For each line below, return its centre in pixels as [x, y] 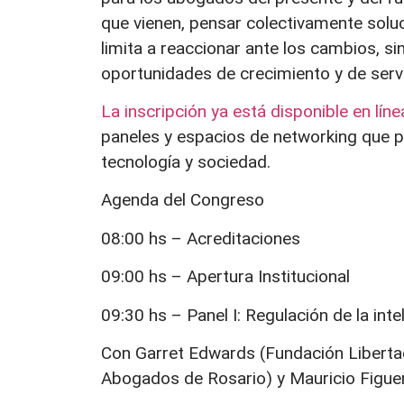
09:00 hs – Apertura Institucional [225, 277]
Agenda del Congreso [183, 200]
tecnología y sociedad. [186, 161]
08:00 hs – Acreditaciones [201, 238]
